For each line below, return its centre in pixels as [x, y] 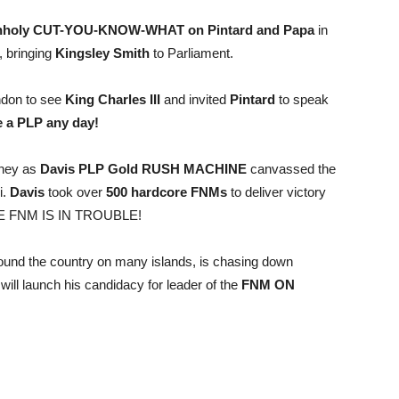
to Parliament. [191, 53]
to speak [304, 99]
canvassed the [291, 169]
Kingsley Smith [102, 53]
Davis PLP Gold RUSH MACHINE [143, 169]
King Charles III [113, 99]
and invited [195, 99]
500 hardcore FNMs [167, 192]
